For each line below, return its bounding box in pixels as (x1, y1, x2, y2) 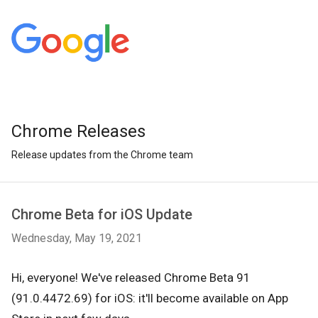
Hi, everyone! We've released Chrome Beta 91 (11, 270, 251, 285)
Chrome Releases (11, 121, 146, 141)
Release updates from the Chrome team (11, 149, 193, 160)
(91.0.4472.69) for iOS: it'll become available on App (11, 291, 288, 305)
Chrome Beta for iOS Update (11, 206, 192, 223)
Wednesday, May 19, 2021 (11, 231, 142, 245)
